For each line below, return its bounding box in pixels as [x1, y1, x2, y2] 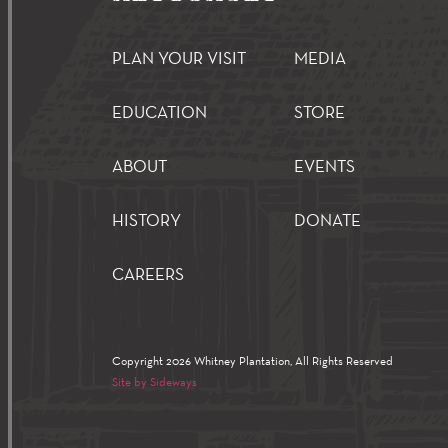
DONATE [293, 208, 361, 231]
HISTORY [112, 208, 182, 231]
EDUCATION [112, 100, 208, 123]
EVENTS [293, 154, 355, 177]
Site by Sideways [112, 373, 198, 390]
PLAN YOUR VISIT [112, 46, 247, 69]
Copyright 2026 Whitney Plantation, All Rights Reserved [112, 352, 394, 369]
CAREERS [112, 262, 185, 285]
